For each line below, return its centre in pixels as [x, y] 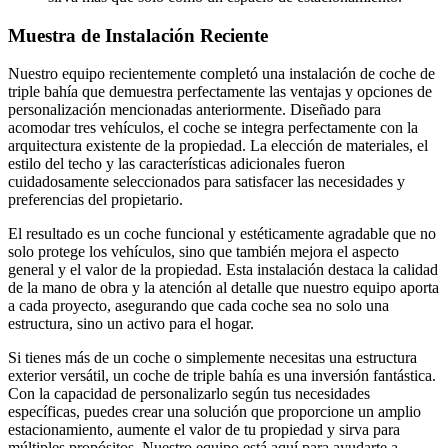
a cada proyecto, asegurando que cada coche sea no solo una [198, 306]
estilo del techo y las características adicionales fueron [176, 164]
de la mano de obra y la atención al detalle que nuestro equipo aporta [223, 288]
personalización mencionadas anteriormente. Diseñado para [194, 110]
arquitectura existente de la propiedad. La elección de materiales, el [218, 146]
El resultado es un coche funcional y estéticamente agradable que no [222, 234]
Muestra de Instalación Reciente [138, 35]
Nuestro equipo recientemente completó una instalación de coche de [221, 74]
